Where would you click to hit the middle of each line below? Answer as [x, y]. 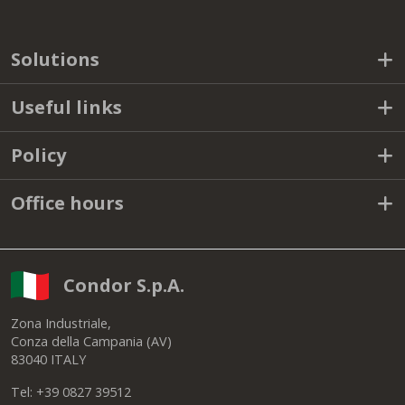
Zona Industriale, [61, 323]
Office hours [67, 202]
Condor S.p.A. [124, 285]
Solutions [55, 59]
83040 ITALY [48, 359]
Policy [38, 155]
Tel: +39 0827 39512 [71, 391]
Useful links [66, 107]
